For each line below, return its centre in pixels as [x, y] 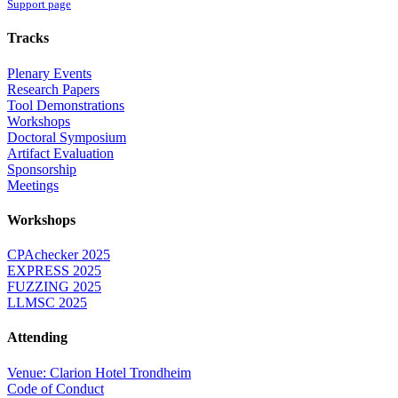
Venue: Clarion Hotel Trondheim [99, 372]
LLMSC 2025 [47, 303]
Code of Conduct [56, 388]
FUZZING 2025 [54, 287]
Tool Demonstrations [66, 105]
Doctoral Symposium [67, 137]
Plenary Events [49, 73]
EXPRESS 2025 [54, 271]
